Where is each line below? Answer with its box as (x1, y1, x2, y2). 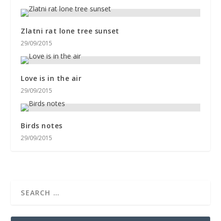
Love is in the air (21, 74, 82, 83)
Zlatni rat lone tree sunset (21, 26, 119, 36)
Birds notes (21, 121, 63, 130)
